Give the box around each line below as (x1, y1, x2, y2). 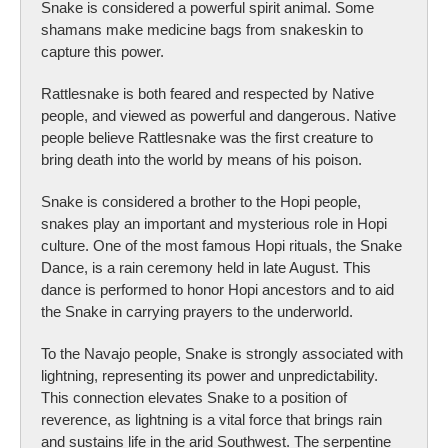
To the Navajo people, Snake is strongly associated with (41, 344, 403, 362)
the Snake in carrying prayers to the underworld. (41, 302, 353, 320)
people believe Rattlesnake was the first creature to (41, 128, 373, 146)
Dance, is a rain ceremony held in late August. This (41, 258, 371, 276)
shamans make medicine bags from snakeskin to (41, 20, 363, 38)
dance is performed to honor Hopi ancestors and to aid (41, 280, 394, 298)
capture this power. (41, 42, 164, 60)
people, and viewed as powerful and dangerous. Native (41, 106, 396, 124)
